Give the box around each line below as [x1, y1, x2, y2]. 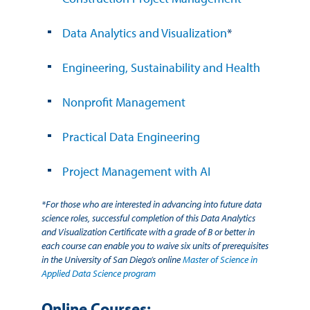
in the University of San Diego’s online [42, 253, 183, 266]
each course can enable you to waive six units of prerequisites [42, 239, 268, 252]
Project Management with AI [62, 163, 210, 179]
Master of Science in [183, 253, 257, 266]
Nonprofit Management [62, 93, 185, 110]
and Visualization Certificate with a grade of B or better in [42, 225, 255, 238]
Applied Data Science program [42, 266, 156, 280]
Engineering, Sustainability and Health [62, 59, 260, 75]
